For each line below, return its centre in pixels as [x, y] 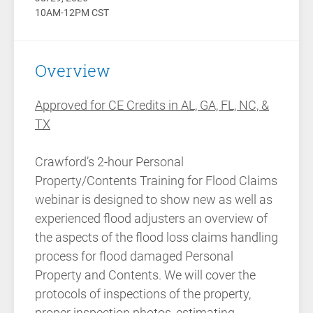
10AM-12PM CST [72, 12]
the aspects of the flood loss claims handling [156, 237]
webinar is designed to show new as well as [154, 199]
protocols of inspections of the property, [143, 293]
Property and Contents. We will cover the [145, 275]
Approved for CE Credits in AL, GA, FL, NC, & [152, 105]
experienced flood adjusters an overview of [151, 218]
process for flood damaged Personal [134, 256]
